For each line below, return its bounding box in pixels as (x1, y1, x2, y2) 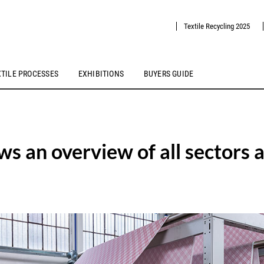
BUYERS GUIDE (143, 69, 194, 79)
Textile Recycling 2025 (183, 22, 250, 31)
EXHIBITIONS (78, 69, 124, 79)
